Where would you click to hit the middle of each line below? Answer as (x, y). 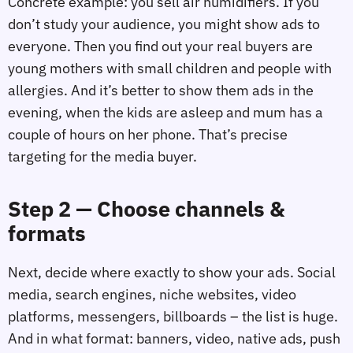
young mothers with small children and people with (170, 68)
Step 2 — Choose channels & (146, 209)
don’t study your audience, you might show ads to (164, 24)
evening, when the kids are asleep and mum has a (165, 112)
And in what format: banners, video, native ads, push (174, 338)
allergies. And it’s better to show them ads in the (161, 90)
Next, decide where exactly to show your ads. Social (172, 272)
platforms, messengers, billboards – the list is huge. (173, 316)
